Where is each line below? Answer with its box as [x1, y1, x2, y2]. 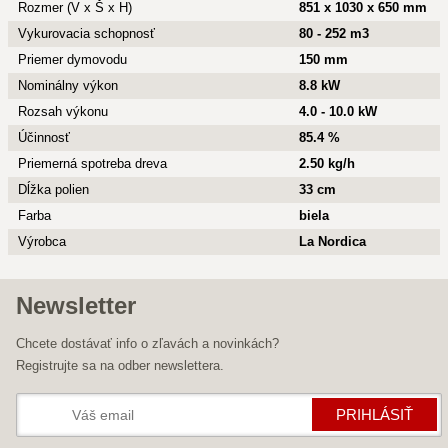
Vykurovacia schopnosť [18, 26, 155, 41]
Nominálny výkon [18, 78, 118, 93]
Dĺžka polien [18, 182, 89, 197]
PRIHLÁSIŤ [336, 406, 413, 423]
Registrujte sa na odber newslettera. [16, 358, 224, 373]
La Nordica [299, 234, 366, 249]
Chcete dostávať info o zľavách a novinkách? [16, 336, 279, 351]
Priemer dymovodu [18, 52, 127, 67]
